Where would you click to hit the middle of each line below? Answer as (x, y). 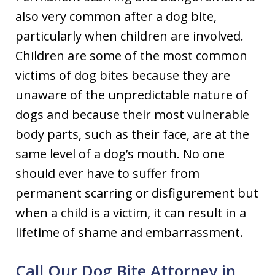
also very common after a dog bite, (116, 16)
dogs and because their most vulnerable (132, 114)
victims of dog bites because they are (123, 75)
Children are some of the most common (131, 56)
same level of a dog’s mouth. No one (120, 154)
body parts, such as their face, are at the (132, 134)
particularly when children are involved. (130, 36)
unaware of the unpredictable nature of (132, 95)
